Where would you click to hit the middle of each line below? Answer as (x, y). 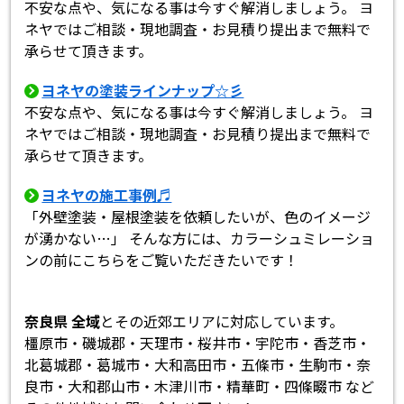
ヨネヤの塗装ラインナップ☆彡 (143, 90)
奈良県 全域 (63, 321)
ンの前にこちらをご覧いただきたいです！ (162, 259)
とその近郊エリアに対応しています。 (222, 321)
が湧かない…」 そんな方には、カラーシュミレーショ (200, 238)
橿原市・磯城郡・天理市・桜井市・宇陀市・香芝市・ (198, 342)
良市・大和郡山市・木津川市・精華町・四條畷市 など (200, 386)
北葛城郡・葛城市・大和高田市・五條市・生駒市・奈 (198, 364)
